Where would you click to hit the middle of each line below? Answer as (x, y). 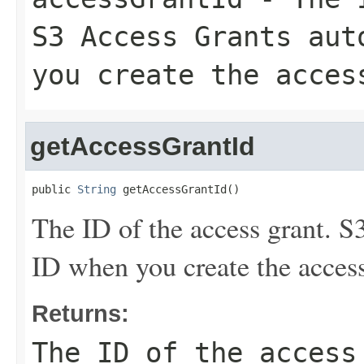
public (54, 189)
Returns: (80, 313)
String (97, 189)
